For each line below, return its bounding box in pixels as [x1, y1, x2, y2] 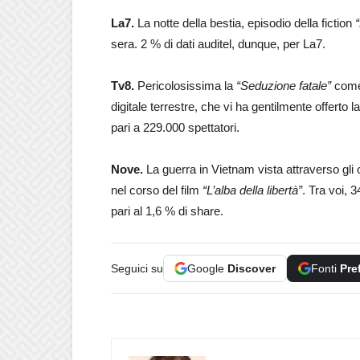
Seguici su [111, 262, 163, 275]
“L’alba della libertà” [202, 183, 302, 197]
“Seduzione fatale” [236, 79, 331, 92]
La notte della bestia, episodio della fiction [137, 16, 355, 30]
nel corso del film [111, 183, 202, 197]
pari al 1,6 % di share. [111, 204, 223, 218]
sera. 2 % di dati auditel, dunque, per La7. [111, 37, 325, 51]
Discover [227, 262, 276, 275]
